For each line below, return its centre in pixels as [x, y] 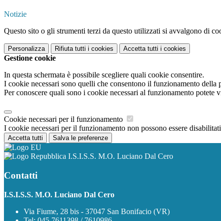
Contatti [21, 175]
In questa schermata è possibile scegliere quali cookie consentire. [104, 75]
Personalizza [26, 49]
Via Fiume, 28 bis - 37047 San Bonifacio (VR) [97, 211]
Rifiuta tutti [70, 49]
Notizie [15, 14]
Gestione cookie [30, 58]
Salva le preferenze [80, 138]
